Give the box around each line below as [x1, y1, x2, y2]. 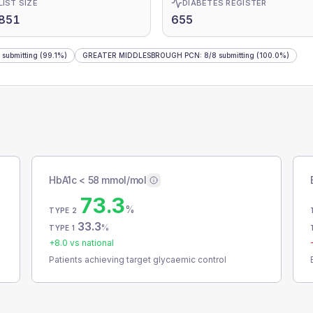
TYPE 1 [49, 224, 75, 232]
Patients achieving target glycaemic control [49, 254, 227, 265]
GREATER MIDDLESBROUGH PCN [82, 51, 200, 59]
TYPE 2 [49, 206, 77, 214]
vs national [68, 238, 115, 248]
